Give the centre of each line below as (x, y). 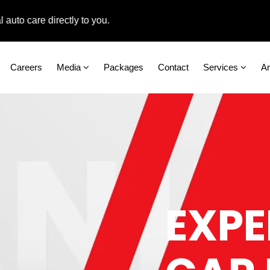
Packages (124, 67)
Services (222, 67)
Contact (173, 67)
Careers (26, 67)
